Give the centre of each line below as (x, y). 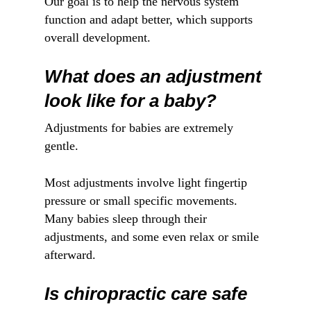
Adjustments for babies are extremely (139, 127)
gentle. (61, 145)
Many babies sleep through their (126, 218)
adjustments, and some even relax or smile (152, 236)
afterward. (70, 254)
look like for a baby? (131, 100)
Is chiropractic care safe (146, 293)
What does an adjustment (153, 76)
